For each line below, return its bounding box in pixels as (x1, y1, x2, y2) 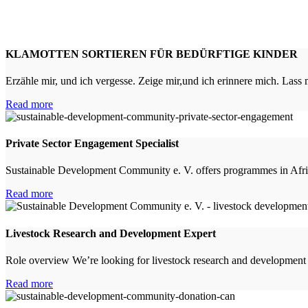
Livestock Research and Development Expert (5, 227, 216, 239)
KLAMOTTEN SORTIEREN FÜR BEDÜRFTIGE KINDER (5, 47, 298, 60)
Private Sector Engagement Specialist (5, 137, 179, 150)
